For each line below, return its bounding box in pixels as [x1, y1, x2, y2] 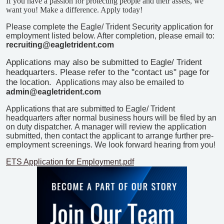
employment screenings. [6, 140, 92, 149]
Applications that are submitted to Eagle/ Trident [6, 104, 175, 113]
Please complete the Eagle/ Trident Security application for [6, 22, 213, 31]
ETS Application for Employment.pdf [6, 157, 134, 166]
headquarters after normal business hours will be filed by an [6, 113, 216, 122]
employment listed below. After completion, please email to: [6, 31, 214, 40]
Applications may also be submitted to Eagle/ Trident [6, 57, 202, 67]
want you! [6, 5, 38, 14]
